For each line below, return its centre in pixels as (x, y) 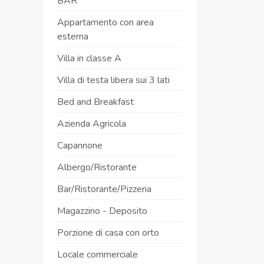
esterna (73, 37)
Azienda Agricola (92, 124)
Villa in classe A (89, 58)
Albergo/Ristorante (97, 167)
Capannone (80, 146)
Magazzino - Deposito (102, 211)
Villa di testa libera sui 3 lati (113, 80)
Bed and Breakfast (95, 102)
